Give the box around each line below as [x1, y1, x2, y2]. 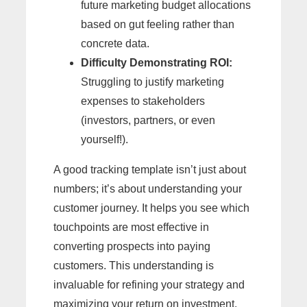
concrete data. [81, 37, 149, 49]
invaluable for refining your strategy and [53, 278, 245, 291]
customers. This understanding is [53, 259, 214, 271]
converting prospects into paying [53, 240, 210, 252]
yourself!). [81, 133, 128, 145]
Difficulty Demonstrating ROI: [81, 56, 232, 69]
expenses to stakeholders [81, 95, 205, 107]
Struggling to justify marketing [81, 75, 224, 88]
